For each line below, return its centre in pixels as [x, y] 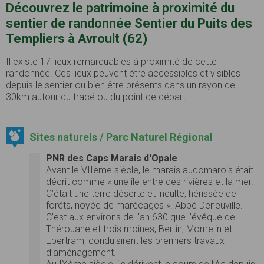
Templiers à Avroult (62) [77, 38]
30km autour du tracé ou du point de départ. [97, 97]
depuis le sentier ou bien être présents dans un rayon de [121, 85]
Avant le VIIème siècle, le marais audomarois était [150, 170]
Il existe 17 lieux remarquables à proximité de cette [111, 61]
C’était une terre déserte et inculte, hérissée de [141, 193]
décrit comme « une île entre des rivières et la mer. [150, 181]
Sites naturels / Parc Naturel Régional [121, 137]
